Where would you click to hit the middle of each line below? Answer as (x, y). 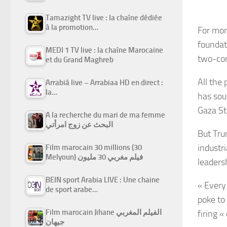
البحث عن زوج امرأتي (79, 125)
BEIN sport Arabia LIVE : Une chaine (103, 180)
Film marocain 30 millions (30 (94, 148)
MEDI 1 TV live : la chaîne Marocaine (104, 50)
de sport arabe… (72, 190)
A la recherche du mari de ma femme (105, 115)
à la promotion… (72, 28)
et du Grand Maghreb (80, 60)
